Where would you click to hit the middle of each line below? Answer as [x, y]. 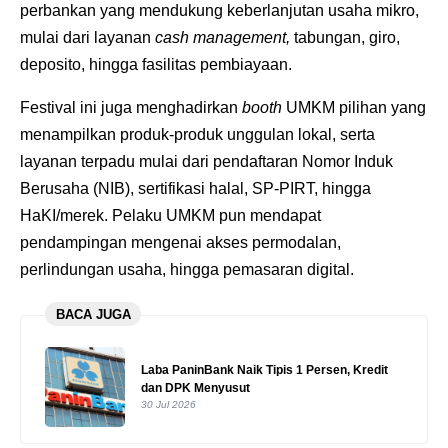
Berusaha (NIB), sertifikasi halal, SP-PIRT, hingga [195, 189]
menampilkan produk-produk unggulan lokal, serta [197, 135]
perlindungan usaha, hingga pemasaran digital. [187, 270]
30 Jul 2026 [168, 404]
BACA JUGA [93, 314]
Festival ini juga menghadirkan [129, 108]
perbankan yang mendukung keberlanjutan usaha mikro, [219, 11]
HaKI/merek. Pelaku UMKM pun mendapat [170, 216]
